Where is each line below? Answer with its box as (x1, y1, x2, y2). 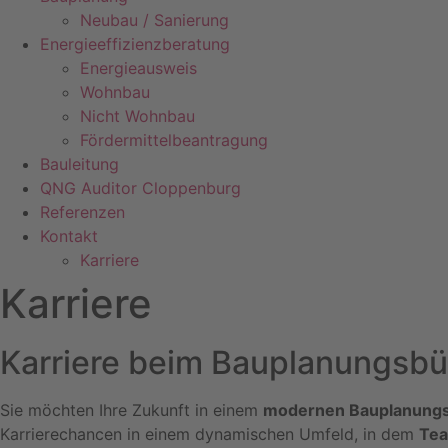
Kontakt (40, 226, 98, 246)
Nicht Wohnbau (80, 106, 195, 126)
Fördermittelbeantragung (80, 130, 268, 150)
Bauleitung (40, 154, 119, 174)
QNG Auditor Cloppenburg (40, 178, 241, 198)
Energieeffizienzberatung (40, 34, 230, 54)
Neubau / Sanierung (80, 10, 229, 30)
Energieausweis (80, 58, 197, 78)
